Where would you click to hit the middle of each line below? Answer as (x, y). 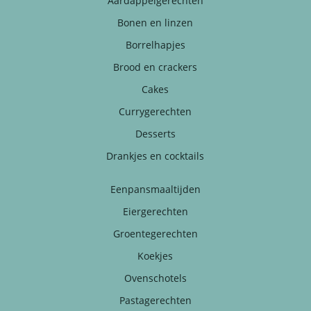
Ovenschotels (155, 278)
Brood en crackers (155, 67)
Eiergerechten (155, 211)
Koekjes (155, 255)
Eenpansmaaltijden (155, 189)
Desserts (155, 133)
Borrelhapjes (155, 44)
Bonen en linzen (155, 22)
